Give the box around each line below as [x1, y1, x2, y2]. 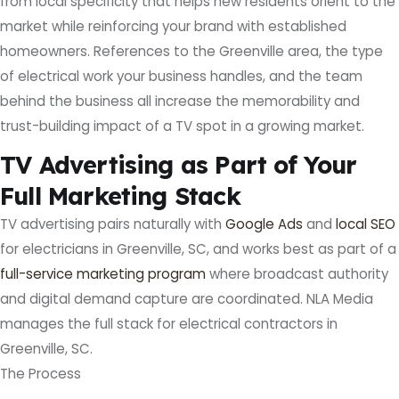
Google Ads [225, 214, 303, 233]
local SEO [336, 214, 395, 233]
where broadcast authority [206, 264, 388, 283]
